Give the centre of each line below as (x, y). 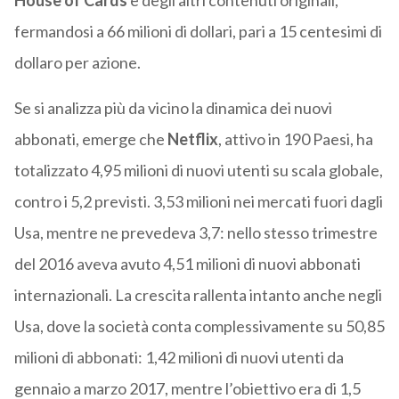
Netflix (192, 139)
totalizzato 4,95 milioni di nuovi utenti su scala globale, (198, 171)
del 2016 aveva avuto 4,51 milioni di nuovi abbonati (187, 264)
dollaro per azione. (77, 63)
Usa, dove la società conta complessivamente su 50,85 (199, 326)
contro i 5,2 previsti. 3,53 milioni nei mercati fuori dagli (198, 202)
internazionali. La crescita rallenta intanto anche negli (198, 295)
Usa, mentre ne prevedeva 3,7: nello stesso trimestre (195, 233)
